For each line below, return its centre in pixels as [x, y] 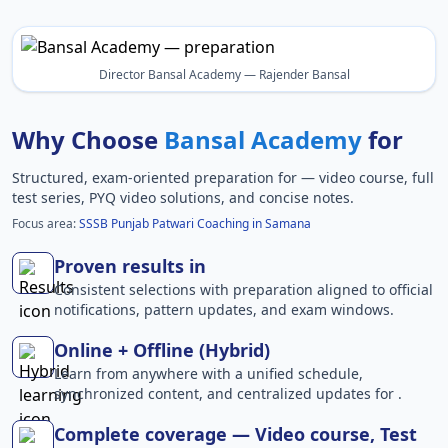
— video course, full [367, 177]
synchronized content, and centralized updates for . [228, 393]
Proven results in [130, 266]
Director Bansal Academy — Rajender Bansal [224, 74]
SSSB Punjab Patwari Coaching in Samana [195, 223]
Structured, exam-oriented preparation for [156, 177]
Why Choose [88, 139]
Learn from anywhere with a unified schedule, [208, 373]
